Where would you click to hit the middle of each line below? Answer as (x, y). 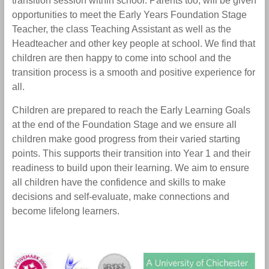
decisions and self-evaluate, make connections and (120, 196)
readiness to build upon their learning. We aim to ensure (130, 168)
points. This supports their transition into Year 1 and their (131, 153)
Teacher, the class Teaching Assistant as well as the (121, 29)
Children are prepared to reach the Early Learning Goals (131, 110)
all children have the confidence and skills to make (119, 182)
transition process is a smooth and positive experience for (133, 72)
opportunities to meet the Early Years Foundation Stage (129, 14)
